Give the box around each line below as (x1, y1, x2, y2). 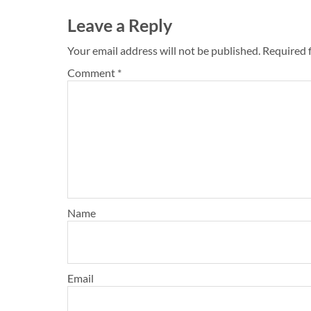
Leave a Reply (67, 14, 172, 35)
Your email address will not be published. (67, 43, 260, 57)
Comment (67, 65, 117, 79)
